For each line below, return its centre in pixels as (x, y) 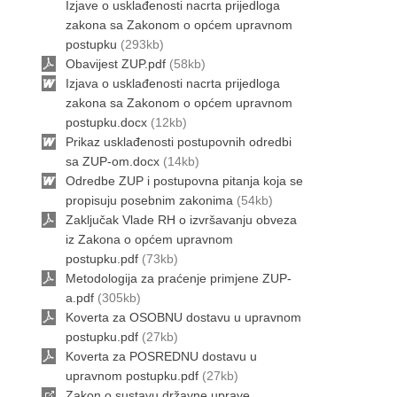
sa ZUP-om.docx (113, 161)
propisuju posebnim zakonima (149, 200)
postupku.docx (106, 122)
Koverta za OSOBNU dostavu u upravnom (183, 317)
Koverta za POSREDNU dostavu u (161, 356)
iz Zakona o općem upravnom (149, 239)
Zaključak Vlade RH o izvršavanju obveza (181, 220)
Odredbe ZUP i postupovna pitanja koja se (184, 181)
